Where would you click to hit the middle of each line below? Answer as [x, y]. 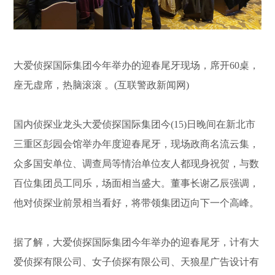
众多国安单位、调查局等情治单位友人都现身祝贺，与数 [137, 164]
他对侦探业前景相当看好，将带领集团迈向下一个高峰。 [137, 203]
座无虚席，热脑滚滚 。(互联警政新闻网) [102, 85]
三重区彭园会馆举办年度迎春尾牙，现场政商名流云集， [137, 144]
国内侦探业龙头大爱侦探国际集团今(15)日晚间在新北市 [135, 125]
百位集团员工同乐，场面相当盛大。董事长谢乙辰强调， [137, 184]
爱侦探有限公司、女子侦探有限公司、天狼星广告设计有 [137, 262]
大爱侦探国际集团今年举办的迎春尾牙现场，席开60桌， [137, 66]
